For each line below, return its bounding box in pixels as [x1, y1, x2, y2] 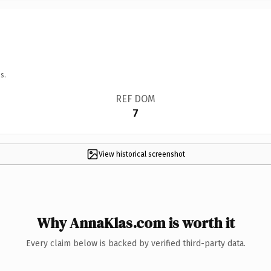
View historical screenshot [98, 149, 185, 158]
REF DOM [115, 93, 155, 105]
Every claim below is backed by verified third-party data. [25, 238, 246, 249]
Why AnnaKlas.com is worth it [36, 212, 235, 233]
